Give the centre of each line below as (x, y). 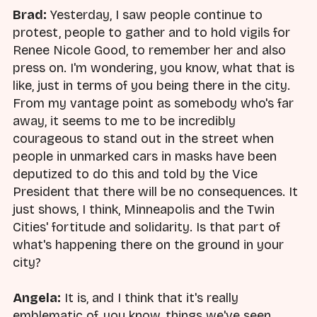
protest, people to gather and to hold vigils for (151, 32)
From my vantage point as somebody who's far (153, 103)
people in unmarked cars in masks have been (145, 156)
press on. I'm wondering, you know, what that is (154, 68)
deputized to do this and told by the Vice (135, 174)
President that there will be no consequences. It (155, 191)
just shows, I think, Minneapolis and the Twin (144, 209)
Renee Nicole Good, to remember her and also (149, 50)
